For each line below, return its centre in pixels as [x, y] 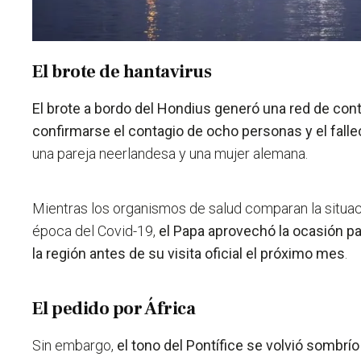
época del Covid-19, [96, 231]
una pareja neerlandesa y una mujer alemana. [170, 154]
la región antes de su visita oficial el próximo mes [189, 254]
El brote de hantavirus [122, 72]
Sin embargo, [75, 346]
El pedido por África [114, 309]
